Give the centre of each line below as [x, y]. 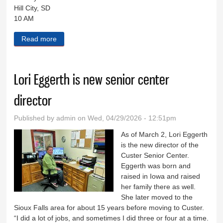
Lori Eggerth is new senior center [92, 80]
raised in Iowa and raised [161, 176]
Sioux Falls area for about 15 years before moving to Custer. [110, 208]
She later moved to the [157, 197]
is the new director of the [160, 145]
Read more [39, 39]
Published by [35, 118]
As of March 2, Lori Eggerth [165, 135]
